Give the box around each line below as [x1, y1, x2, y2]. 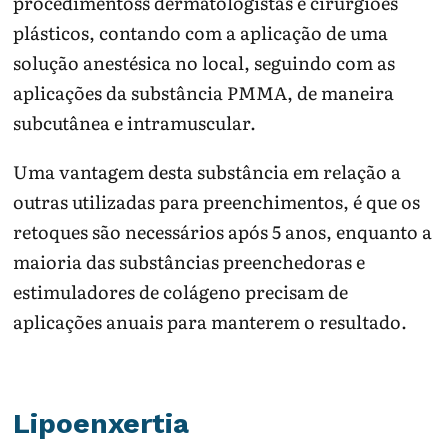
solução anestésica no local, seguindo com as [13, 49, 396, 77]
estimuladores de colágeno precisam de [13, 278, 349, 306]
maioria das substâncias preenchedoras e [13, 248, 366, 276]
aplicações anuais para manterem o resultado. [13, 308, 408, 336]
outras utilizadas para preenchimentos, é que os [13, 188, 421, 216]
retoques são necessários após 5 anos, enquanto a [13, 218, 433, 246]
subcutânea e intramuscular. [13, 109, 257, 137]
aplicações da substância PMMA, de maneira [13, 79, 395, 107]
